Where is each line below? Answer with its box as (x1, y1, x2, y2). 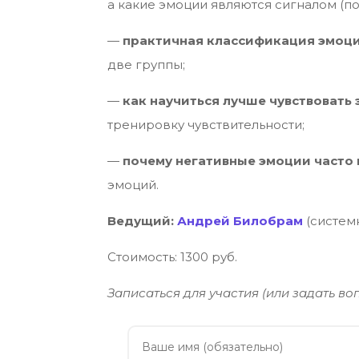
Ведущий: (107, 212, 178, 228)
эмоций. (107, 176, 159, 192)
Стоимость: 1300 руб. (107, 248, 238, 264)
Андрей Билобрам (177, 212, 304, 228)
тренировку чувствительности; (107, 116, 305, 132)
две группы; (107, 56, 186, 72)
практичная (123, 32, 204, 48)
